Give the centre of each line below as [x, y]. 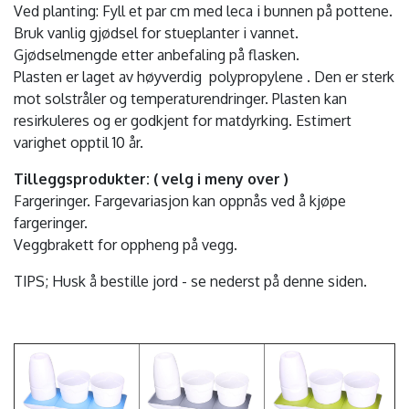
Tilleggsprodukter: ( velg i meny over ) [151, 178]
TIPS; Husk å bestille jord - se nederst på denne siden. [190, 281]
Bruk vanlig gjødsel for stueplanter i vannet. [156, 32]
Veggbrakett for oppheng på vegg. [126, 244]
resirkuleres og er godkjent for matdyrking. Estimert [183, 120]
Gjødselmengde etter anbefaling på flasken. [157, 54]
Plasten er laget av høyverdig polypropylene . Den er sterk [204, 76]
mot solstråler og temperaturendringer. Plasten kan [180, 98]
